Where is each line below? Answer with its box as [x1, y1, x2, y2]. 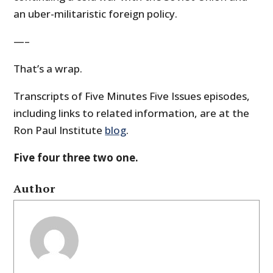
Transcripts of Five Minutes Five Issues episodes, [13, 89, 250, 104]
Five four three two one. [13, 151, 139, 165]
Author [13, 181, 56, 196]
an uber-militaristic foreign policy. [13, 7, 178, 21]
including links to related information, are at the [13, 106, 250, 121]
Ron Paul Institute [13, 123, 105, 138]
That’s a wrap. [13, 62, 83, 76]
